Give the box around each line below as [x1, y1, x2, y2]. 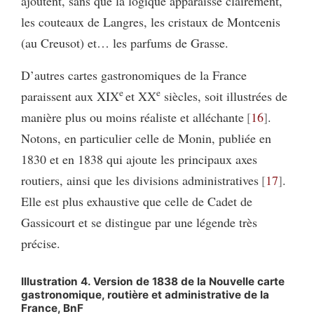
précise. [21, 234, 60, 252]
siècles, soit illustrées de [164, 87, 287, 104]
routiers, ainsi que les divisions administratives [21, 171, 259, 189]
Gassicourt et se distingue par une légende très [21, 213, 257, 231]
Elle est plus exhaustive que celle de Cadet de [21, 192, 252, 210]
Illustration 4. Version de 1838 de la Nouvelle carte [21, 274, 285, 288]
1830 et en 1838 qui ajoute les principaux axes [21, 150, 257, 168]
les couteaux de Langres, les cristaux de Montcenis [21, 13, 280, 30]
